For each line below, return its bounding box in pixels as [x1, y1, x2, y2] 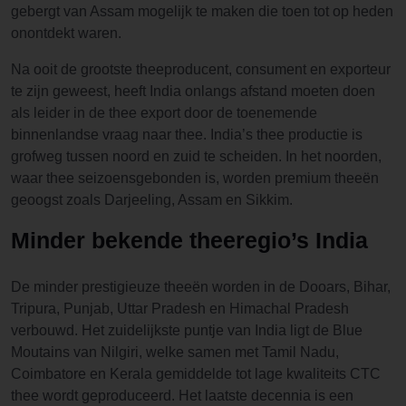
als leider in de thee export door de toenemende [11, 105, 317, 121]
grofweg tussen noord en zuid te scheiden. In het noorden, [11, 149, 382, 164]
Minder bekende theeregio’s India [11, 227, 368, 253]
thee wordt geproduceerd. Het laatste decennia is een [11, 388, 353, 403]
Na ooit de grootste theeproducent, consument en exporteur [11, 62, 391, 77]
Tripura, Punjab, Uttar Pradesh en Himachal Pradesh [11, 301, 349, 316]
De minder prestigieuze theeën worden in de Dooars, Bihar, [11, 279, 391, 295]
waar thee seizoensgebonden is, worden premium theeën [11, 170, 379, 186]
